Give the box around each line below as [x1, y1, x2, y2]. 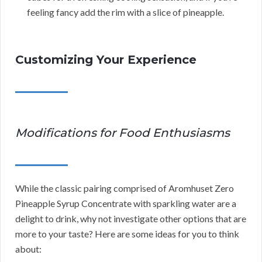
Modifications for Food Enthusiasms [15, 125, 230, 140]
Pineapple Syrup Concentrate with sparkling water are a [15, 197, 236, 209]
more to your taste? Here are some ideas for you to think [15, 227, 239, 239]
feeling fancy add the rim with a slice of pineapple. [27, 6, 224, 18]
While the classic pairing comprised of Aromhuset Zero [15, 182, 234, 194]
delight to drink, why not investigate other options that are [15, 212, 246, 224]
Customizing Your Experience [15, 52, 196, 67]
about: [15, 243, 42, 254]
